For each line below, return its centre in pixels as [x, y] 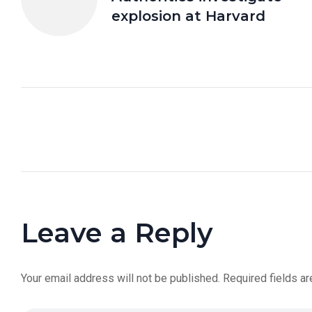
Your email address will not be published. [120, 279]
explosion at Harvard [188, 16]
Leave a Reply [117, 233]
